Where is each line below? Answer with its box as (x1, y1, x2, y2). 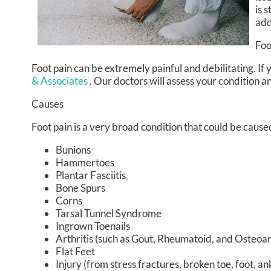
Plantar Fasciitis (56, 168, 126, 181)
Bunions (56, 143, 91, 156)
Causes (31, 97, 64, 110)
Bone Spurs (56, 181, 105, 194)
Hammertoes (56, 155, 114, 169)
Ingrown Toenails (56, 219, 130, 232)
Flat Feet (56, 244, 95, 258)
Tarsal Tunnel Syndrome (56, 206, 162, 220)
